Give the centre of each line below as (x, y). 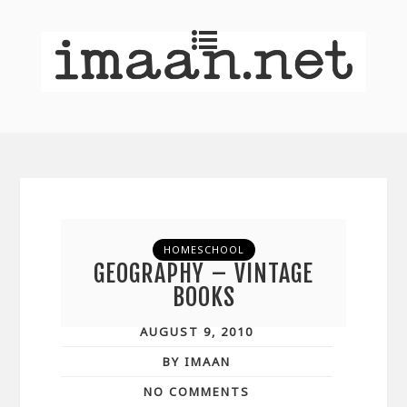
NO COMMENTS (197, 391)
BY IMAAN (197, 361)
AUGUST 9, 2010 (197, 331)
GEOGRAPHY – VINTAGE (203, 273)
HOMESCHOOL (203, 249)
